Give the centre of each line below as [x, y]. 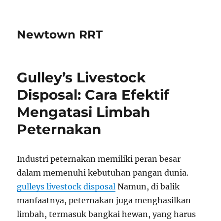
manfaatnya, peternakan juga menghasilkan [104, 200]
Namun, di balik [148, 186]
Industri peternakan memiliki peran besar [99, 159]
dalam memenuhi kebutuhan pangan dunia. [103, 173]
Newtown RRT [60, 35]
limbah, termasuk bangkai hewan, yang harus [107, 214]
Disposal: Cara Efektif [93, 95]
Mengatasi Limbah [84, 112]
